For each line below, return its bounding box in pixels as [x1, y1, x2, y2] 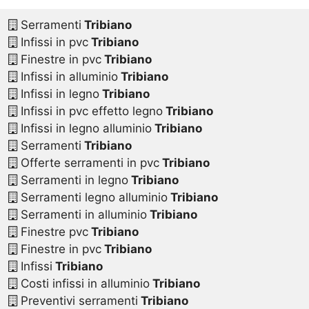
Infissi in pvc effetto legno [17, 104, 163, 119]
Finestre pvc [17, 225, 88, 239]
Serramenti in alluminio [17, 208, 147, 222]
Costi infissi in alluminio [17, 277, 150, 291]
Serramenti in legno [17, 173, 128, 188]
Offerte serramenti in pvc [17, 156, 159, 170]
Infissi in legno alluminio [17, 121, 152, 136]
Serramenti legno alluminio [17, 190, 168, 205]
